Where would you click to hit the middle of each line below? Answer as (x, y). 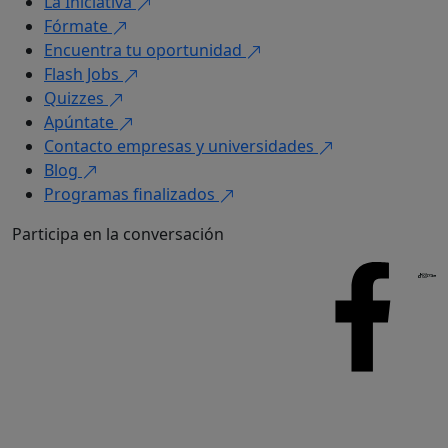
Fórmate (78, 25)
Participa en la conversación (118, 233)
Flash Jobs (83, 73)
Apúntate (81, 121)
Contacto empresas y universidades (181, 145)
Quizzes (76, 97)
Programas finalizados (131, 193)
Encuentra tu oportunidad (145, 49)
